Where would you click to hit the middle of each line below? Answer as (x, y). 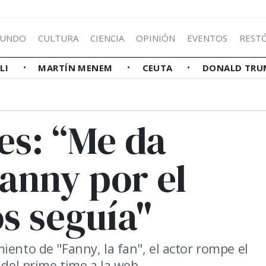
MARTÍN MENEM (77, 68)
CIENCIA (107, 38)
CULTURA (58, 38)
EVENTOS (207, 38)
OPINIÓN (156, 38)
